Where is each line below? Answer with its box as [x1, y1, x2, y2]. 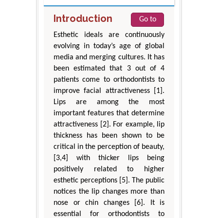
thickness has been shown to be [54, 132, 164, 140]
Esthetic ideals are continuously [54, 31, 164, 39]
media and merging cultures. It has [54, 54, 164, 62]
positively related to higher [54, 165, 164, 174]
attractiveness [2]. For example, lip [54, 121, 164, 129]
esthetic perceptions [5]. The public [54, 177, 164, 185]
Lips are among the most [54, 98, 164, 107]
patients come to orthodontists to [54, 76, 164, 84]
